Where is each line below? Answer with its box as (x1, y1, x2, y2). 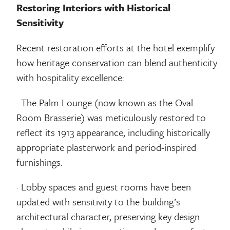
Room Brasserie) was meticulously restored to (16, 110, 206, 124)
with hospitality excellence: (16, 70, 125, 85)
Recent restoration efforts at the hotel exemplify (16, 41, 215, 55)
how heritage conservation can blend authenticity (16, 55, 218, 70)
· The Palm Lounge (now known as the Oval (16, 95, 194, 109)
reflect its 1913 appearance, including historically (16, 125, 210, 139)
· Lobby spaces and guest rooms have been (16, 180, 191, 194)
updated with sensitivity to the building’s (16, 195, 181, 209)
